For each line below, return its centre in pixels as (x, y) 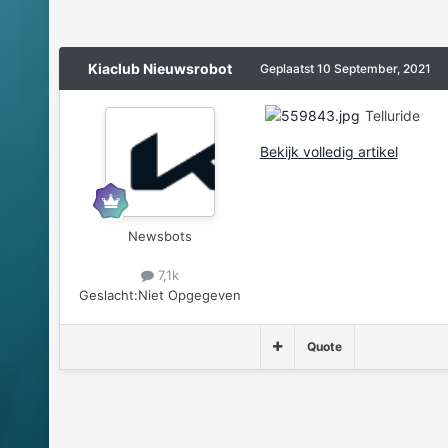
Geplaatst (288, 69)
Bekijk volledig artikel (328, 152)
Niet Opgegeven (189, 294)
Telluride (392, 116)
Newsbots (159, 236)
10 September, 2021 (373, 69)
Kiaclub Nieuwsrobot (159, 69)
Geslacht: (108, 294)
